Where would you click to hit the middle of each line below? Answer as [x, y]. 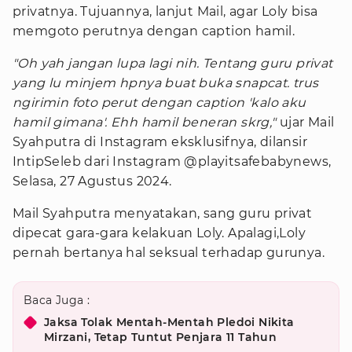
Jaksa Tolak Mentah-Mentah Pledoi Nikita [169, 322]
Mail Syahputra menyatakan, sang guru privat [163, 213]
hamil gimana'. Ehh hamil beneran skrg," [145, 122]
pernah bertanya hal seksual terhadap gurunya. [169, 253]
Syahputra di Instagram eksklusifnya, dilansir [160, 142]
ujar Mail [305, 122]
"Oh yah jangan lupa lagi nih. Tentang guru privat [173, 63]
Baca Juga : [57, 300]
